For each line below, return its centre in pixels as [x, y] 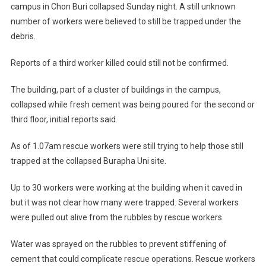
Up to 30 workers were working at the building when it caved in [126, 188]
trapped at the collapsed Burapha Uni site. [88, 161]
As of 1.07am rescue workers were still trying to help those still [127, 146]
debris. [23, 37]
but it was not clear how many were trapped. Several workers [124, 203]
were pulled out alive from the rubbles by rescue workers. [117, 218]
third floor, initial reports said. [64, 120]
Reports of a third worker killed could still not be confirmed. [119, 63]
